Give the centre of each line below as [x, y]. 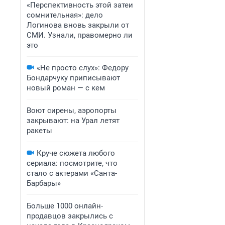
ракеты [39, 131]
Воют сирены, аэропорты [72, 110]
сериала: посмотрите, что [72, 163]
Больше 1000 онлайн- [65, 206]
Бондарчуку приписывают [73, 78]
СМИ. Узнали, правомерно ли [80, 35]
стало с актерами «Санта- [72, 173]
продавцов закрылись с [70, 216]
